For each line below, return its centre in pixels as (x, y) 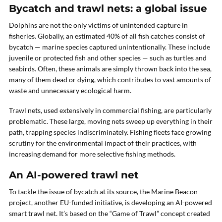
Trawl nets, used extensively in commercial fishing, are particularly (110, 110)
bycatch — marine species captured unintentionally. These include (110, 47)
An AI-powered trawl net (74, 175)
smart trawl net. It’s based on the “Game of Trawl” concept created (110, 213)
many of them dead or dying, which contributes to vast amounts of (110, 80)
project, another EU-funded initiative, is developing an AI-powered (111, 202)
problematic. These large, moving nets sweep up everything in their (111, 121)
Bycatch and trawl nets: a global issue (108, 8)
